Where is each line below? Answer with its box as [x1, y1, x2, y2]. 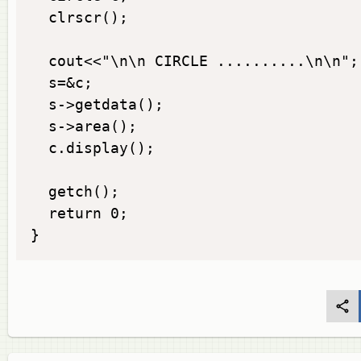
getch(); [31, 183, 119, 200]
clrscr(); [31, 9, 128, 26]
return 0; [31, 205, 128, 222]
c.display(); [31, 139, 155, 156]
